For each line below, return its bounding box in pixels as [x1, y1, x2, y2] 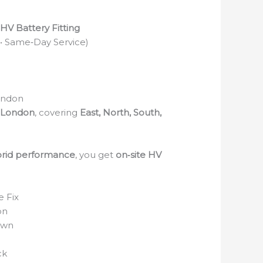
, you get [75, 149, 116, 160]
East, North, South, [79, 106, 161, 118]
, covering [34, 106, 80, 118]
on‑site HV [116, 149, 161, 160]
